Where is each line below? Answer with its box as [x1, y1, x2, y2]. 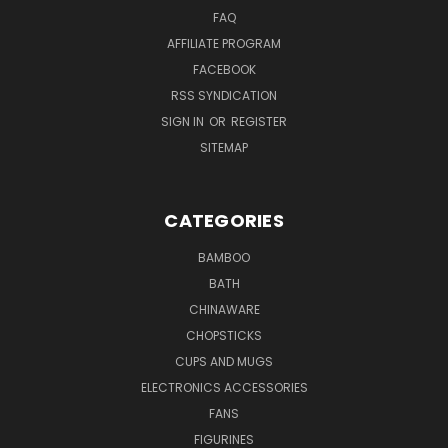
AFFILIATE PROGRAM [167, 34, 281, 52]
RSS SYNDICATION [171, 86, 277, 104]
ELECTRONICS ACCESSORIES [140, 378, 308, 396]
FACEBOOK [192, 60, 256, 78]
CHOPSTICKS [186, 326, 262, 344]
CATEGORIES [164, 207, 284, 233]
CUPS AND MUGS [175, 352, 273, 370]
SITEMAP [200, 138, 248, 156]
